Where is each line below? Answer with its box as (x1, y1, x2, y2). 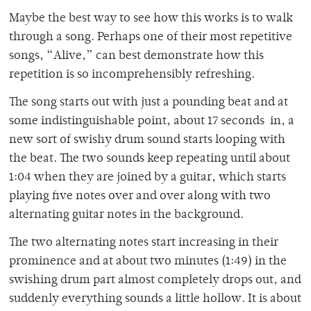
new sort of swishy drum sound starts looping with (9, 134, 285, 147)
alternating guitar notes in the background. (9, 209, 244, 222)
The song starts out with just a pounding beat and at (9, 96, 288, 110)
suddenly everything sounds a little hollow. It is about (9, 293, 301, 306)
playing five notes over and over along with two (9, 190, 271, 203)
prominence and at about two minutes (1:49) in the (9, 255, 287, 269)
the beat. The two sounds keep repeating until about (9, 153, 290, 166)
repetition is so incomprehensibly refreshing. (9, 69, 255, 82)
